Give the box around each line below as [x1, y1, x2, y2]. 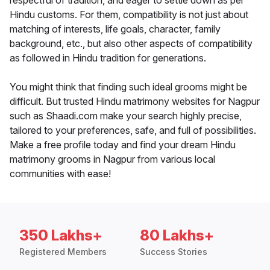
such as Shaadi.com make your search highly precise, [10, 110, 242, 122]
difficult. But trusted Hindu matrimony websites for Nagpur [10, 95, 260, 108]
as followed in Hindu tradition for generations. [10, 52, 206, 64]
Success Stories [140, 246, 207, 257]
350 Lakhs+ [19, 227, 102, 245]
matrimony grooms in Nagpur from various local [10, 153, 215, 166]
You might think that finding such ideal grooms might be [10, 81, 247, 93]
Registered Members [19, 246, 107, 257]
